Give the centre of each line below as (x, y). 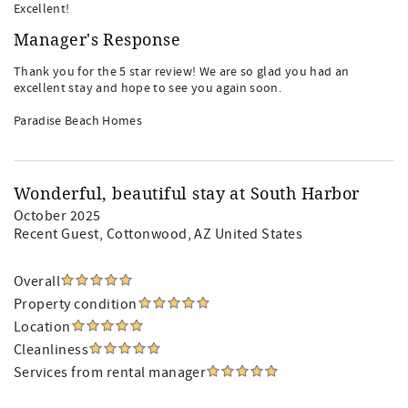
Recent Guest (56, 234)
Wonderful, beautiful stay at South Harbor (187, 194)
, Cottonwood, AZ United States (201, 234)
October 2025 (57, 216)
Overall (37, 281)
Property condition (76, 304)
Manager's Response (97, 40)
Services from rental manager (110, 372)
